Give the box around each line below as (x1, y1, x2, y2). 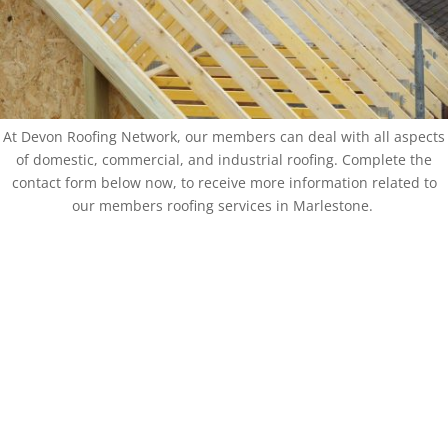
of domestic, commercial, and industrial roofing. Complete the (16, 149, 432, 169)
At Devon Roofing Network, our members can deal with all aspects (3, 126, 445, 146)
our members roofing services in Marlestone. (71, 195, 377, 215)
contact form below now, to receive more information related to (11, 172, 437, 192)
